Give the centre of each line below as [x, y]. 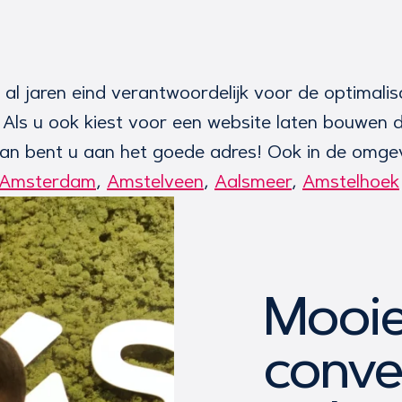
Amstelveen [155, 181]
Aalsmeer [253, 181]
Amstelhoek [351, 181]
